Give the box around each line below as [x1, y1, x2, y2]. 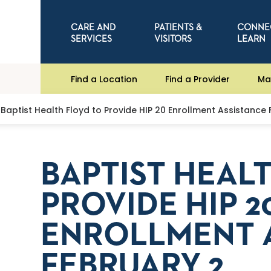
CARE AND [71, 22, 116, 32]
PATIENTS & [154, 22, 202, 32]
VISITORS [154, 34, 192, 44]
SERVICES [71, 34, 113, 44]
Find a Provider [165, 73, 230, 85]
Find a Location [71, 73, 138, 85]
